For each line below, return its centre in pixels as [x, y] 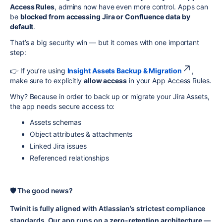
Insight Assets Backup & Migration [124, 70]
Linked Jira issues [58, 146]
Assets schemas [55, 122]
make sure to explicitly [47, 80]
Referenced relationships [69, 158]
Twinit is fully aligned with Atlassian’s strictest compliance [108, 208]
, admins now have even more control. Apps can [132, 6]
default [22, 26]
